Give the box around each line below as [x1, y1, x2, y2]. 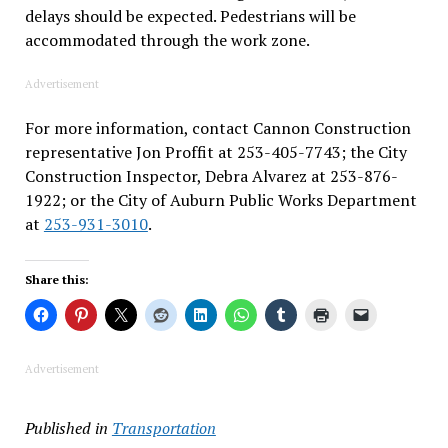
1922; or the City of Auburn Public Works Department [24, 189, 417, 212]
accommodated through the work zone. [24, 29, 310, 52]
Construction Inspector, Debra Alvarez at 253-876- [24, 165, 398, 188]
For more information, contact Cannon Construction [24, 117, 411, 140]
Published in [24, 417, 108, 440]
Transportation [111, 417, 216, 440]
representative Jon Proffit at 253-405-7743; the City [24, 141, 407, 164]
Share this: [24, 272, 89, 288]
